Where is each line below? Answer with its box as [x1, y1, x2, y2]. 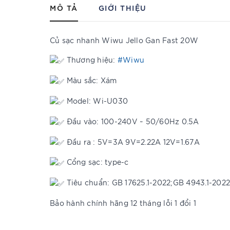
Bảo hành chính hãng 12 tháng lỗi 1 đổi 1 [50, 198, 196, 208]
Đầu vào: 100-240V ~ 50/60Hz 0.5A [64, 116, 199, 126]
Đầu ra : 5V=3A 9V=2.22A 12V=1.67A [64, 137, 200, 146]
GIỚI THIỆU [98, 3, 147, 12]
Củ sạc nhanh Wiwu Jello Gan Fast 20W [50, 35, 198, 45]
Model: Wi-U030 [64, 95, 128, 105]
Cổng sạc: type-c [64, 157, 129, 167]
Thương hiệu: [64, 55, 118, 64]
